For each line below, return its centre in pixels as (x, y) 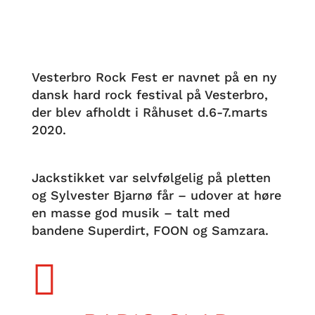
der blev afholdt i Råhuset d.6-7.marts (149, 112)
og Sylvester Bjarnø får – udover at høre (156, 195)
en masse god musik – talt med (130, 213)
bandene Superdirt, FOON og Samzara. (150, 230)
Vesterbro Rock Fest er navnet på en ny (154, 77)
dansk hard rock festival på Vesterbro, (149, 95)
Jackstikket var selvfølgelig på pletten (151, 178)
